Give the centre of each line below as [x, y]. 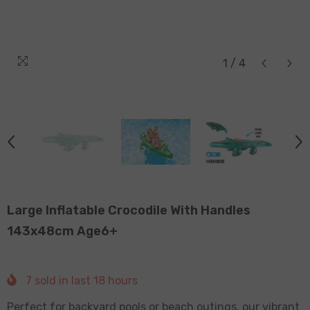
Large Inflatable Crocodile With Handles [129, 210]
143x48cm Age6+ [62, 231]
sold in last [63, 280]
